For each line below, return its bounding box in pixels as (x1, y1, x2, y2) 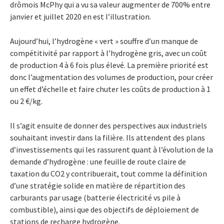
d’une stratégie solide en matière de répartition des (10, 180, 185, 190)
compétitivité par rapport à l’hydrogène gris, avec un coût (10, 47, 207, 58)
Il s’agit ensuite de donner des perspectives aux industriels (10, 120, 207, 130)
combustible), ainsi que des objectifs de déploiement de (10, 204, 199, 214)
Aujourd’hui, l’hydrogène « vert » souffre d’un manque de (10, 35, 198, 46)
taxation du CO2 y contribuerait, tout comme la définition (10, 168, 207, 178)
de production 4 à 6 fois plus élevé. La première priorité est (10, 59, 208, 70)
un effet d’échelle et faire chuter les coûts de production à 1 (10, 83, 210, 94)
